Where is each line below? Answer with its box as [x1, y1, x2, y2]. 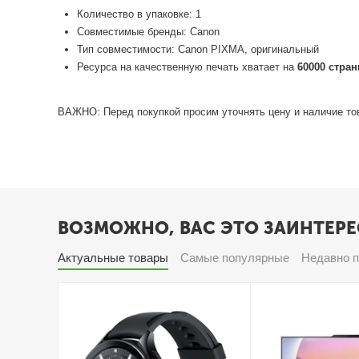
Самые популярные [180, 251, 290, 264]
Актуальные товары [58, 251, 169, 264]
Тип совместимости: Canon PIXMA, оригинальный [77, 42, 320, 55]
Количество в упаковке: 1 [77, 7, 202, 20]
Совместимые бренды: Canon [77, 25, 220, 38]
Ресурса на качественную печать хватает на [77, 60, 298, 73]
